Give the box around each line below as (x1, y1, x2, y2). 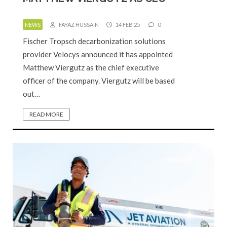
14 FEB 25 (115, 21, 140, 28)
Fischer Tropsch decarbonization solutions (23, 36, 166, 46)
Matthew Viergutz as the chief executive (23, 63, 159, 72)
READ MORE (29, 110, 63, 118)
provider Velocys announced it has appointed (23, 50, 173, 59)
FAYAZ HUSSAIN (58, 21, 99, 28)
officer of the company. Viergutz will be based (23, 76, 175, 85)
